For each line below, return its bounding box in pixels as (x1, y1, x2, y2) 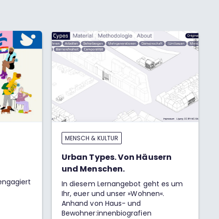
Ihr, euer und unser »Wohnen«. (62, 189, 165, 198)
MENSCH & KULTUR (65, 134, 118, 142)
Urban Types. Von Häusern (62, 152, 172, 163)
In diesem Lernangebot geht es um (62, 179, 183, 189)
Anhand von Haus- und (62, 198, 141, 208)
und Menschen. (62, 163, 125, 175)
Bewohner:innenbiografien (62, 208, 152, 218)
